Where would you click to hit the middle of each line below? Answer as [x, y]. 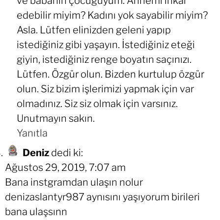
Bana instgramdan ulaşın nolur [74, 182]
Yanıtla [32, 133]
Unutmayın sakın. [56, 119]
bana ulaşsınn [36, 212]
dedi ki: [67, 153]
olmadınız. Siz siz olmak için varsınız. [97, 104]
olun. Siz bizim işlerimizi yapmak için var [105, 89]
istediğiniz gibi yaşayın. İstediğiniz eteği [106, 45]
